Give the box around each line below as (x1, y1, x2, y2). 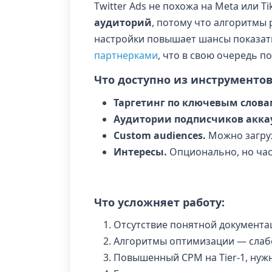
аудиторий (94, 16, 152, 30)
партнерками (94, 49, 158, 63)
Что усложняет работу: (94, 194, 225, 209)
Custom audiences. (114, 128, 206, 142)
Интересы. (114, 144, 167, 158)
